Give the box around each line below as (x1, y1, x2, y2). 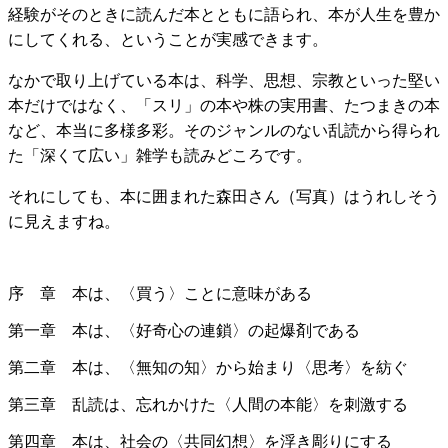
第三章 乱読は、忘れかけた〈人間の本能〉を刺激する (8, 396, 408, 414)
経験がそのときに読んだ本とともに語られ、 (8, 6, 328, 24)
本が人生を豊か (328, 6, 440, 24)
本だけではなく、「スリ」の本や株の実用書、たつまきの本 (8, 97, 440, 115)
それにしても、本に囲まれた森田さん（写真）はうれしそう (8, 188, 440, 206)
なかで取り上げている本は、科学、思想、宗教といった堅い (8, 72, 440, 90)
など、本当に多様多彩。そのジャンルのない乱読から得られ (8, 122, 440, 140)
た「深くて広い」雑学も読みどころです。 (8, 147, 312, 165)
